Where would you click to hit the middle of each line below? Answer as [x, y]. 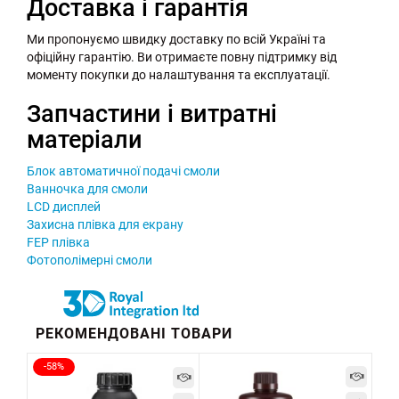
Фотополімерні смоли [90, 261]
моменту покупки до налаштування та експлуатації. [179, 75]
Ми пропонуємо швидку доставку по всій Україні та [176, 40]
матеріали [85, 140]
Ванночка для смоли [87, 189]
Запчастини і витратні [152, 114]
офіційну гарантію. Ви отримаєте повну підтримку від [182, 57]
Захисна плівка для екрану [105, 225]
